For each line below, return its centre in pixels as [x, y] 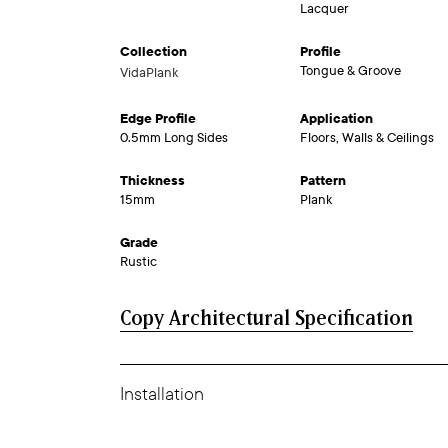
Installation [162, 394]
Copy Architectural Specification [266, 319]
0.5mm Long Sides [174, 138]
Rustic [138, 262]
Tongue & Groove [350, 71]
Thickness [152, 181]
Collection [153, 52]
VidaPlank [149, 73]
